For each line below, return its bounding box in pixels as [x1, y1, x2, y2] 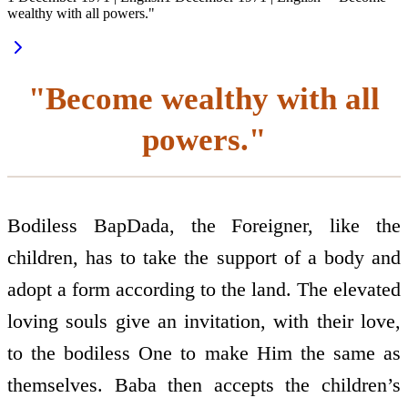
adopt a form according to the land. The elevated [7, 278, 401, 301]
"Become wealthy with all [28, 80, 380, 117]
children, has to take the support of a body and [7, 246, 401, 270]
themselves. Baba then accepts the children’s [7, 373, 401, 397]
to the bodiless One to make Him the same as [7, 342, 401, 365]
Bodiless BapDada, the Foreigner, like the [7, 214, 401, 238]
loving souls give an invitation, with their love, [7, 310, 401, 333]
